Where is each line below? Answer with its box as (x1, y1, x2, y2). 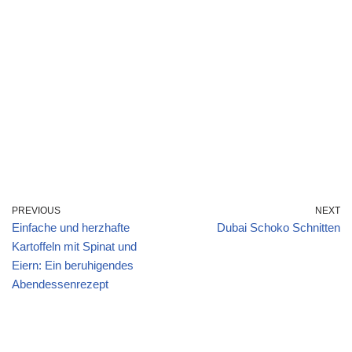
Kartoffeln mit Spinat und (12, 240, 137, 253)
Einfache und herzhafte (12, 221, 130, 234)
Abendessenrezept (12, 277, 108, 291)
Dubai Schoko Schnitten (217, 221, 340, 234)
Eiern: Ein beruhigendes (12, 258, 134, 272)
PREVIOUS (12, 205, 60, 216)
